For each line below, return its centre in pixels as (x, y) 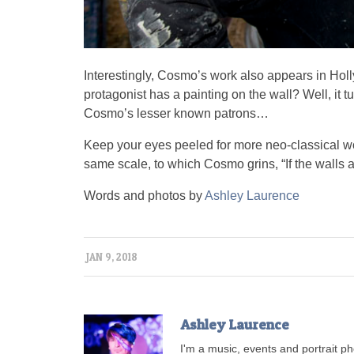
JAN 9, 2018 (112, 258)
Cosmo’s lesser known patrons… (176, 114)
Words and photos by (144, 196)
